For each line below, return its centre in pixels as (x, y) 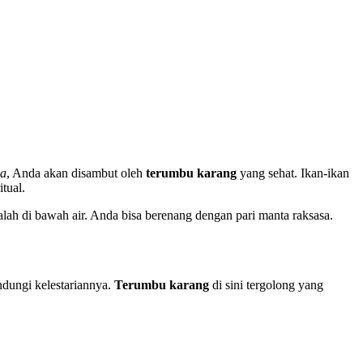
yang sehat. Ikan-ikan (293, 173)
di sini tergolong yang (266, 285)
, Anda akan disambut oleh (76, 173)
